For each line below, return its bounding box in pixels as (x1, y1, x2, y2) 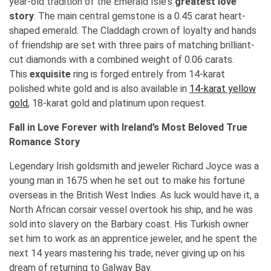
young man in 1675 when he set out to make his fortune (9, 175, 245, 187)
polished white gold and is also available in (9, 83, 189, 95)
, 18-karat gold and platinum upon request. (28, 97, 206, 109)
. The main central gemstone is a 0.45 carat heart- (34, 10, 246, 22)
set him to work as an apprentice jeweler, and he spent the (9, 233, 257, 245)
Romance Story (9, 136, 82, 148)
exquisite (30, 68, 71, 80)
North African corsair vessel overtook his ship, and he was (9, 204, 253, 216)
